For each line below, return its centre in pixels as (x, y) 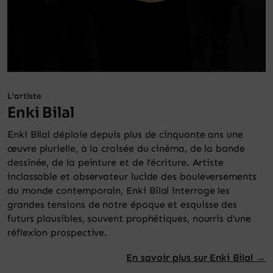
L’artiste (24, 96)
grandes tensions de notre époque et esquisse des (122, 204)
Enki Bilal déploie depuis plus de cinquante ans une (125, 134)
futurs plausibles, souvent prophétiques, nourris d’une (129, 218)
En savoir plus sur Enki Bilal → (196, 257)
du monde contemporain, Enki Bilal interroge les (119, 190)
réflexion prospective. (58, 232)
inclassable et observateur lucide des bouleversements (132, 176)
